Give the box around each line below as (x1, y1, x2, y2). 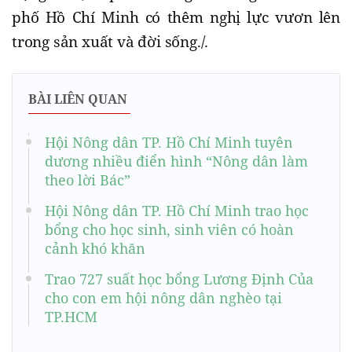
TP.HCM (45, 306, 97, 326)
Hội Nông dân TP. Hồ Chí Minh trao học (45, 200, 309, 220)
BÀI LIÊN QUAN (28, 90, 127, 108)
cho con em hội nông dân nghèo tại (45, 288, 282, 307)
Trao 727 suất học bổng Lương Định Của (45, 269, 313, 288)
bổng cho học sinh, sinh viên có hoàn (45, 219, 294, 239)
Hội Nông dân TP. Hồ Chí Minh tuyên (45, 132, 293, 152)
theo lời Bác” (45, 170, 130, 189)
